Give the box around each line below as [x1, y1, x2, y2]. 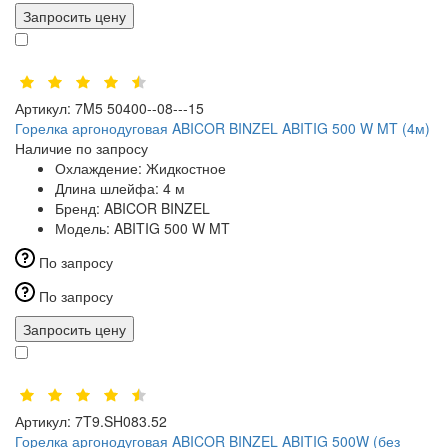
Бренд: [55, 198, 104, 219]
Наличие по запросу [15, 138, 148, 159]
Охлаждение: [55, 158, 146, 179]
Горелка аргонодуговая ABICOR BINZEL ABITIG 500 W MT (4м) [15, 118, 430, 139]
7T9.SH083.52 [75, 411, 167, 432]
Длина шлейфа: [55, 178, 163, 199]
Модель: [55, 218, 114, 239]
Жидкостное [146, 158, 226, 179]
